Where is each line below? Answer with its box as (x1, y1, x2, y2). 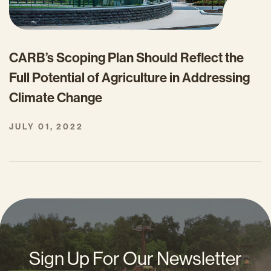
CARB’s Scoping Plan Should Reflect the (9, 50, 244, 67)
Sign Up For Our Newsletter (29, 248, 242, 270)
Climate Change (9, 90, 102, 106)
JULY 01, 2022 (9, 122, 83, 132)
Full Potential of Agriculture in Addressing (9, 70, 250, 87)
